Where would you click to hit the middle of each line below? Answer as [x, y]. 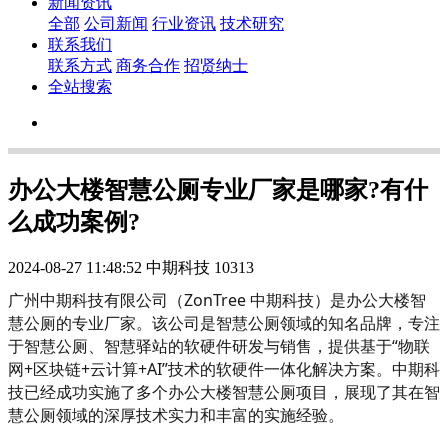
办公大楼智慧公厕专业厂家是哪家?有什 [218, 189]
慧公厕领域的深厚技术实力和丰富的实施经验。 [176, 414]
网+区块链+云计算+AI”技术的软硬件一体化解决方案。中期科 [224, 368]
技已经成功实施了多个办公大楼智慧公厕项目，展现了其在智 [224, 391]
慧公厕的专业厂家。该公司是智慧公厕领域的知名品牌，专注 [224, 322]
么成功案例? [74, 221]
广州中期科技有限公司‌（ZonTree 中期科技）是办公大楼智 [217, 299]
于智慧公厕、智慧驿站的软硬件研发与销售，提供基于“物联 [219, 345]
